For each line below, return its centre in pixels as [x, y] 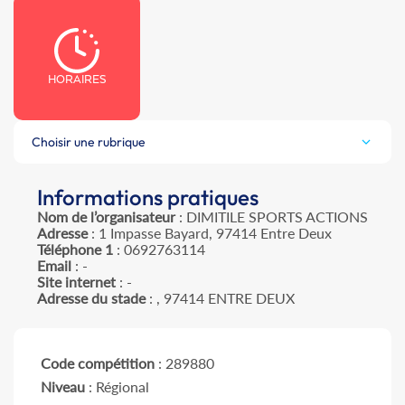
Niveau [63, 387]
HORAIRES [77, 80]
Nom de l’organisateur [106, 217]
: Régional [117, 387]
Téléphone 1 [75, 250]
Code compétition [98, 363]
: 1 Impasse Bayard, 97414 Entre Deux [210, 233]
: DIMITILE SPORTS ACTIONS [272, 217]
